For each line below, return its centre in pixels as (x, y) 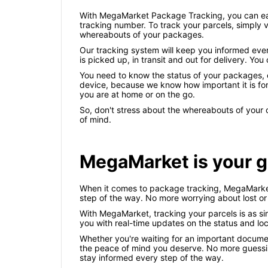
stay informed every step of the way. (152, 258)
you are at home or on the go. (137, 95)
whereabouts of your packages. (142, 35)
